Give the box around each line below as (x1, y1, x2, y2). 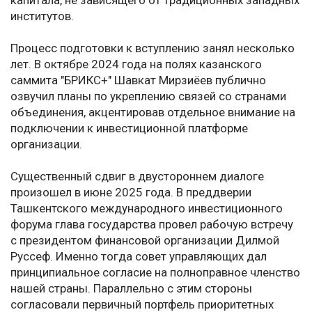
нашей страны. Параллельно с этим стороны (10, 281, 252, 296)
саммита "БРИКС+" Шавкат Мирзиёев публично (10, 73, 266, 88)
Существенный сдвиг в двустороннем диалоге (10, 169, 264, 184)
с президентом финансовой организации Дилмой (10, 233, 279, 248)
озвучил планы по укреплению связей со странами (10, 89, 286, 104)
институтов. (10, 9, 74, 24)
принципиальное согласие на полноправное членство (10, 265, 300, 280)
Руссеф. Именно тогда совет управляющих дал (10, 249, 267, 264)
